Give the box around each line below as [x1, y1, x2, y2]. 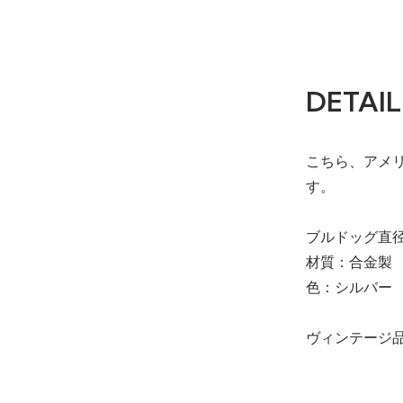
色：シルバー [306, 280, 392, 296]
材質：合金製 [306, 255, 392, 271]
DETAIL [306, 85, 401, 120]
